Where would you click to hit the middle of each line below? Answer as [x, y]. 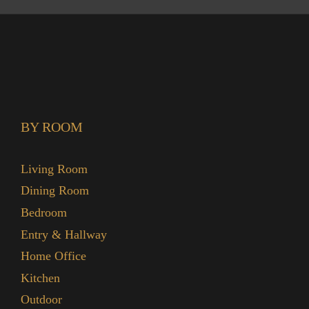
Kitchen [40, 278]
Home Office [53, 256]
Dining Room [54, 191]
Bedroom [43, 212]
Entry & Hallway [63, 234]
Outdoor [41, 300]
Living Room [54, 169]
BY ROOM [51, 127]
